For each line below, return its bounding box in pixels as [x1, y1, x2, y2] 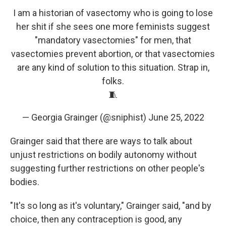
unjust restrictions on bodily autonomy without [10, 149, 197, 160]
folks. [102, 76, 124, 87]
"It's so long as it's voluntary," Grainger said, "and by [10, 200, 211, 211]
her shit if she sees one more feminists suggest [16, 21, 210, 32]
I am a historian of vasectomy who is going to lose [13, 8, 213, 19]
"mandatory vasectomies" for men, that [35, 35, 191, 46]
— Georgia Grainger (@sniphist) [22, 112, 148, 123]
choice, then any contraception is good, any [10, 214, 182, 225]
